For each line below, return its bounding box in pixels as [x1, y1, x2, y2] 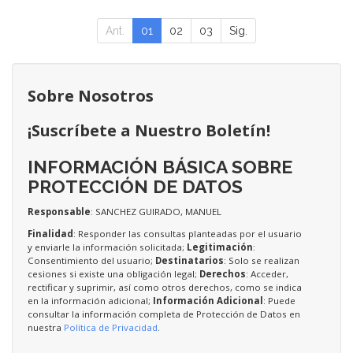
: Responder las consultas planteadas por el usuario [73, 227, 302, 240]
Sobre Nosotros [28, 84, 154, 106]
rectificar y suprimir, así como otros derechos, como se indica [28, 281, 302, 293]
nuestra [28, 321, 64, 333]
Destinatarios [155, 254, 224, 266]
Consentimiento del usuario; [28, 254, 155, 266]
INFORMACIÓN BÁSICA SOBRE [28, 155, 292, 177]
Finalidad [28, 227, 73, 240]
